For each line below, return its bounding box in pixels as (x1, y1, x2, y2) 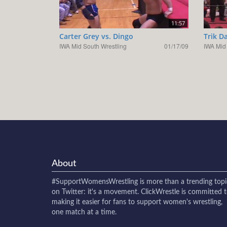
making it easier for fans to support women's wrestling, (52, 198, 222, 206)
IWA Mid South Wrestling (59, 41, 127, 50)
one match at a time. (52, 208, 117, 216)
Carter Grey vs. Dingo (59, 31, 133, 41)
